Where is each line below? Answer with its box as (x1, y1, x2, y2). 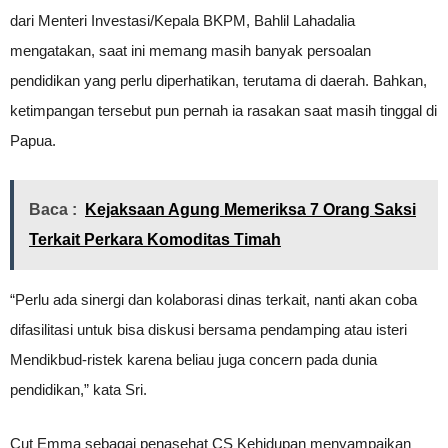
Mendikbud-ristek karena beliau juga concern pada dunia (10, 351, 377, 368)
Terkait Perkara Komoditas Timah (29, 231, 281, 248)
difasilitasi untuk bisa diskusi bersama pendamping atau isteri (10, 321, 407, 338)
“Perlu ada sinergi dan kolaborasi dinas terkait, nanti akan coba (10, 291, 417, 308)
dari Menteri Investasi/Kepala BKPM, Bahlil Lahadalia (10, 12, 355, 29)
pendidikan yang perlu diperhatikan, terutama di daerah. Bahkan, (10, 72, 427, 89)
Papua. (10, 132, 56, 149)
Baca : (29, 201, 77, 218)
